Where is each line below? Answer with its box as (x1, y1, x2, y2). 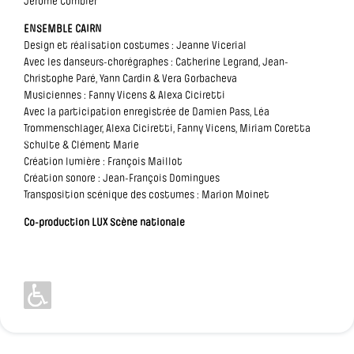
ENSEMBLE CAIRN (24, 24, 102, 36)
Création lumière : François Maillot (24, 156, 183, 168)
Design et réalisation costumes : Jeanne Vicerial (24, 40, 247, 52)
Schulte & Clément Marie (24, 140, 139, 152)
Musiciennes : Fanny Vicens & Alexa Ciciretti (24, 90, 225, 102)
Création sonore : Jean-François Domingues (24, 173, 220, 185)
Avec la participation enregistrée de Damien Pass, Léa (24, 107, 269, 119)
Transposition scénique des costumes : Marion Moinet (24, 190, 269, 201)
